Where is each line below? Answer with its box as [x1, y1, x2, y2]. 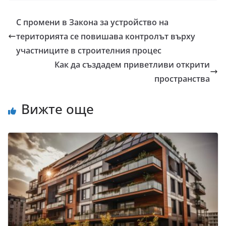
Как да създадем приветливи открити [54, 59, 210, 70]
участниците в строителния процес [16, 44, 161, 56]
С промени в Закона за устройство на [16, 16, 168, 28]
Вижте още [21, 99, 94, 118]
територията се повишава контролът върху [16, 30, 195, 42]
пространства [154, 73, 210, 84]
